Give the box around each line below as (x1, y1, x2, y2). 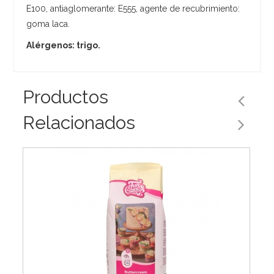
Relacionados (23, 111, 136, 133)
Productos (23, 86, 109, 108)
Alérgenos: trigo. (26, 40, 101, 50)
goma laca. (26, 18, 70, 29)
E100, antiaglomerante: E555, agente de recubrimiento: (26, 3, 240, 13)
